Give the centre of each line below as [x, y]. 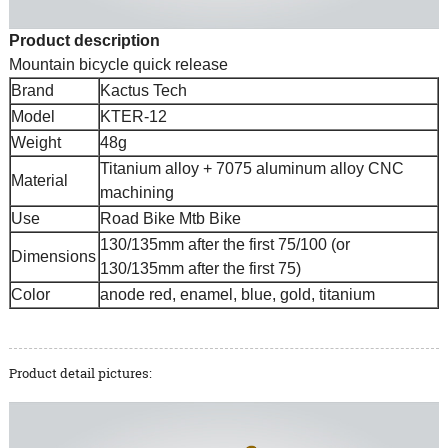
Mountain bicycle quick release [120, 64]
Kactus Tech [143, 90]
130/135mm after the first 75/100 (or [224, 244]
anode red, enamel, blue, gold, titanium [237, 294]
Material [39, 180]
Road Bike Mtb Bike [170, 218]
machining [138, 192]
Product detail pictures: [80, 372]
